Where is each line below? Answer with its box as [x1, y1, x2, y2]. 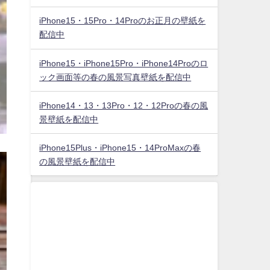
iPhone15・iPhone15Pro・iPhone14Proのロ [39, 58, 209, 67]
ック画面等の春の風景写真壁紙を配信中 [39, 72, 192, 81]
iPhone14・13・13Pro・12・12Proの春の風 [39, 101, 209, 110]
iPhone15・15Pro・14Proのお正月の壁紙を [39, 16, 206, 25]
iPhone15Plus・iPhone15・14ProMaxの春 [39, 143, 201, 152]
